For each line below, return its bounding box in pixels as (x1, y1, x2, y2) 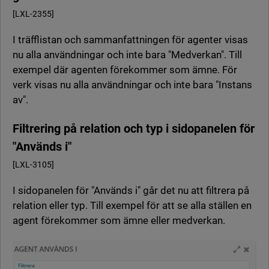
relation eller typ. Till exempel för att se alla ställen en (13, 199, 252, 211)
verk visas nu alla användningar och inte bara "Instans (13, 79, 252, 91)
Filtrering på (13, 121, 80, 136)
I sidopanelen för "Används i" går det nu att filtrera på (13, 184, 249, 196)
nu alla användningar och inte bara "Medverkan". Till (13, 49, 242, 61)
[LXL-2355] (13, 9, 54, 19)
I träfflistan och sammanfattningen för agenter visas (13, 34, 248, 46)
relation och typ (80, 121, 163, 136)
